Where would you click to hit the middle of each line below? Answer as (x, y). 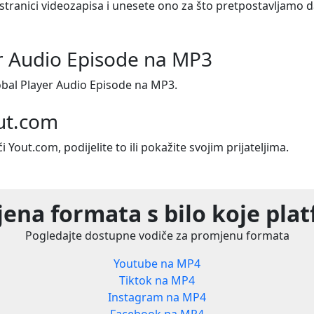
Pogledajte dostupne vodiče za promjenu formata (157, 236)
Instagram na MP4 (157, 298)
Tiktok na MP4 (157, 281)
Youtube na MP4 (157, 264)
